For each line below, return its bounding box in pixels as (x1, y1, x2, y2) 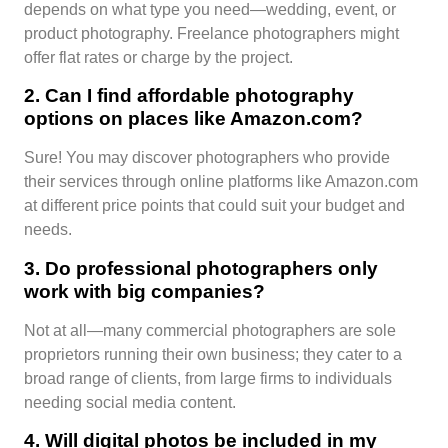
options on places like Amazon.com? (24, 108, 363, 130)
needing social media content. (24, 393, 236, 411)
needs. (24, 221, 72, 239)
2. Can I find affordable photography (24, 85, 354, 107)
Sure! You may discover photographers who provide (24, 149, 390, 167)
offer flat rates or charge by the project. (24, 49, 293, 67)
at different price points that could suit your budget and (24, 197, 405, 215)
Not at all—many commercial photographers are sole (24, 321, 396, 339)
